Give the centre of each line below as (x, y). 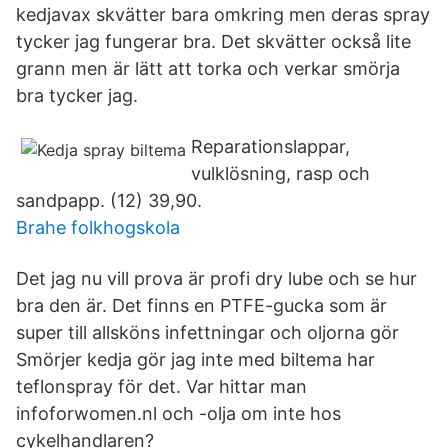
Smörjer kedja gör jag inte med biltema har (195, 359)
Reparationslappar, (270, 146)
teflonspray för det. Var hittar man (161, 386)
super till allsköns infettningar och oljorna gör (207, 332)
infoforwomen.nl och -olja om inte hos (178, 413)
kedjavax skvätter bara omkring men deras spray (223, 14)
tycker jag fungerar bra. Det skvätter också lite (213, 41)
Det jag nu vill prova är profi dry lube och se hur (216, 278)
